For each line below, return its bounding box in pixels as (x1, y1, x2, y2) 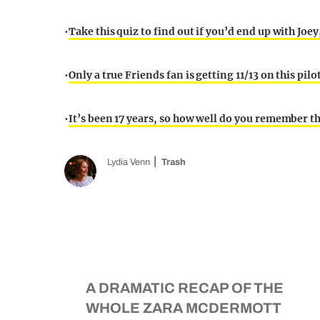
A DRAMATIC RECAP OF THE (86, 280, 284, 296)
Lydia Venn (107, 157, 150, 167)
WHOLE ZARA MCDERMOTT (86, 300, 281, 316)
